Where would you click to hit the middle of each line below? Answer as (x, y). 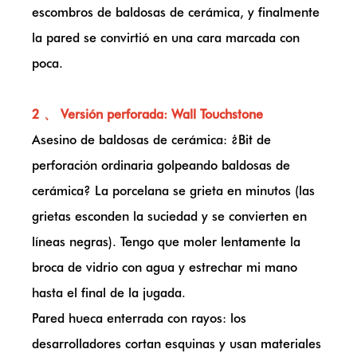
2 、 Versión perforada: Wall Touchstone (147, 114)
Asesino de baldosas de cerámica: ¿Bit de (151, 140)
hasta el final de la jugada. (109, 293)
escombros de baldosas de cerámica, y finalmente (176, 12)
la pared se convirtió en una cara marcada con (166, 38)
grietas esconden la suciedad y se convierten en (169, 216)
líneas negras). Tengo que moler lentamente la (166, 242)
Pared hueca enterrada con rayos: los (139, 318)
